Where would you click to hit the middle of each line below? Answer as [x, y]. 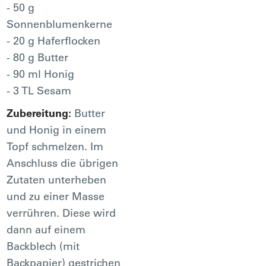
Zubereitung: [41, 113]
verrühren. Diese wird [61, 213]
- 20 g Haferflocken [54, 40]
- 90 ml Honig [41, 74]
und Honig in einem [57, 129]
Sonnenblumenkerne [60, 24]
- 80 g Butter [38, 57]
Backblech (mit [43, 246]
